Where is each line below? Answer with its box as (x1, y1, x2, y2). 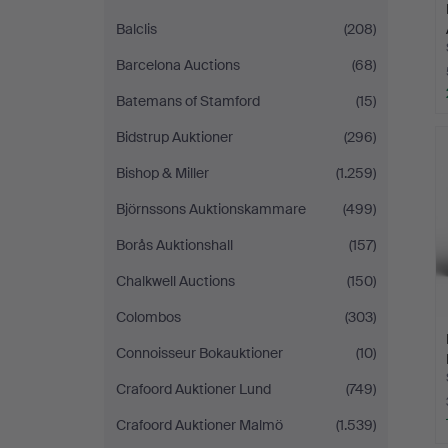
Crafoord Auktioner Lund (116, 380, 271, 398)
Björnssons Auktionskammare (116, 200, 306, 218)
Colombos (116, 308, 181, 326)
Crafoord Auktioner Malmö (116, 416, 283, 434)
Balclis (116, 20, 157, 38)
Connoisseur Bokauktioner (116, 344, 283, 362)
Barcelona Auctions (116, 56, 240, 74)
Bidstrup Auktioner (116, 128, 233, 146)
